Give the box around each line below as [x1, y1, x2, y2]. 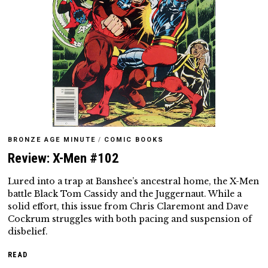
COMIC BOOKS [104, 135, 165, 144]
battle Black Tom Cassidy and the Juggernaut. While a [8, 188, 242, 199]
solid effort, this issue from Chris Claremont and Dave [8, 200, 249, 212]
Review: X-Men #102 [8, 150, 120, 166]
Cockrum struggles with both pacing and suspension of [8, 213, 252, 224]
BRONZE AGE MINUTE [8, 135, 96, 144]
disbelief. [8, 226, 48, 237]
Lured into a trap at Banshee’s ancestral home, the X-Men [8, 175, 260, 187]
